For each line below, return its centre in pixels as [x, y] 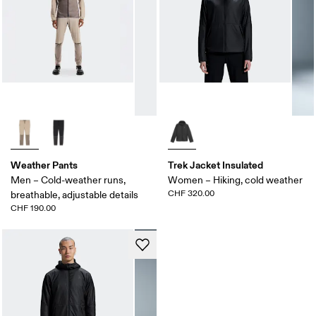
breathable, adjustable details [75, 195]
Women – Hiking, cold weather [235, 180]
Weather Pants [44, 165]
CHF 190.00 [34, 208]
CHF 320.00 [191, 193]
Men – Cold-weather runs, [68, 180]
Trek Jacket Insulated [215, 165]
